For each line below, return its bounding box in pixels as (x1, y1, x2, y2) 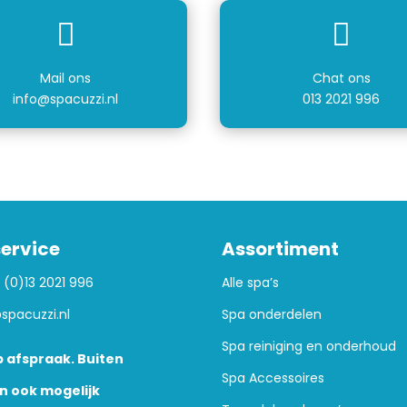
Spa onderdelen (221, 305, 322, 324)
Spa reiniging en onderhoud (221, 337, 396, 356)
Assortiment (221, 236, 339, 263)
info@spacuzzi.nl (13, 89, 119, 108)
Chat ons (312, 68, 371, 87)
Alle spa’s (221, 273, 279, 293)
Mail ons (40, 68, 92, 87)
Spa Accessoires (221, 369, 324, 388)
